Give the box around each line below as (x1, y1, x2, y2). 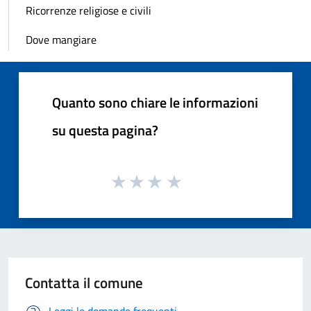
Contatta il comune (25, 271, 143, 294)
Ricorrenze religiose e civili (26, 1, 151, 19)
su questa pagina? (52, 119, 158, 141)
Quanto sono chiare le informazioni (52, 91, 258, 113)
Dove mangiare (26, 31, 96, 48)
